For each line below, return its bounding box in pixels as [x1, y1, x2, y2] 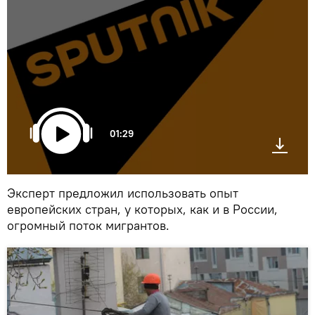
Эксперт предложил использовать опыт [7, 184, 238, 201]
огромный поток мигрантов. [7, 217, 169, 233]
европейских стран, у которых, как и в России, [7, 200, 278, 217]
